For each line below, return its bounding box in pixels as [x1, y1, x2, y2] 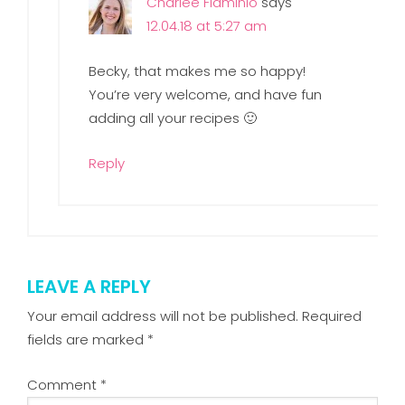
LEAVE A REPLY [27, 273, 152, 299]
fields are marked [27, 329, 148, 349]
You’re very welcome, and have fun [89, 84, 323, 104]
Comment [27, 374, 101, 394]
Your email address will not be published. [27, 306, 299, 325]
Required [302, 306, 363, 325]
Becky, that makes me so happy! [89, 61, 306, 80]
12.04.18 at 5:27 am [146, 15, 268, 35]
